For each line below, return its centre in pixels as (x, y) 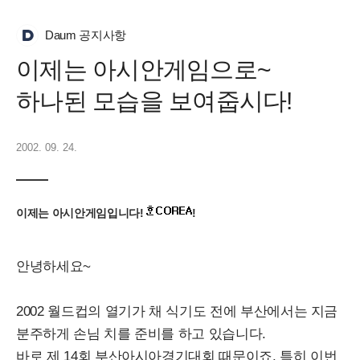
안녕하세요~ (53, 266)
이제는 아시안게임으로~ (143, 70)
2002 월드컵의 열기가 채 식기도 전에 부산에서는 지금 (177, 311)
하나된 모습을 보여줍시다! (154, 101)
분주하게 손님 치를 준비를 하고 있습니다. (141, 334)
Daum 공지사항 (86, 35)
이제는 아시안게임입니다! (82, 213)
